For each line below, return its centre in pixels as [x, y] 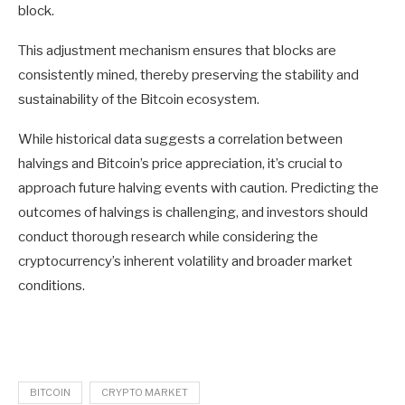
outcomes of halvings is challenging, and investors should [193, 212]
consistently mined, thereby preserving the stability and [188, 75]
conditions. [52, 285]
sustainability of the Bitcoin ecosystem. [139, 99]
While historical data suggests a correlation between [180, 139]
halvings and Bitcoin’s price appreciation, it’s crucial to [180, 163]
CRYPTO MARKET [145, 392]
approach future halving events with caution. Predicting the [198, 188]
